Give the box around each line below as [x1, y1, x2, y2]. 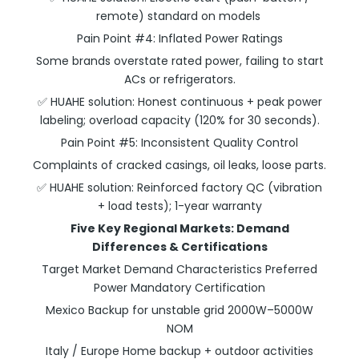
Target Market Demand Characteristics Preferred [42, 261, 317, 277]
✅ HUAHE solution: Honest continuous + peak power [37, 94, 322, 110]
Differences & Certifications [91, 239, 268, 255]
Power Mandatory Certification [94, 280, 265, 296]
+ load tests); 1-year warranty [97, 198, 262, 214]
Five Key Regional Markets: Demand [70, 220, 289, 236]
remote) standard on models [95, 8, 264, 24]
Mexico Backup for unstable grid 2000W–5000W [46, 302, 313, 318]
